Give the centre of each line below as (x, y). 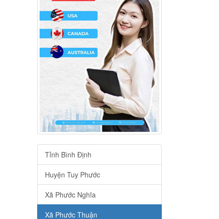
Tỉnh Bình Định (68, 155)
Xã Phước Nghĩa (70, 195)
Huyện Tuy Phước (73, 175)
